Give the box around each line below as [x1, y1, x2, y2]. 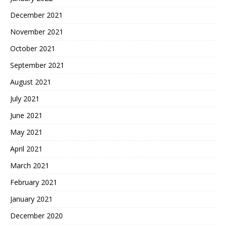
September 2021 [10, 60, 64, 70]
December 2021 [10, 10, 63, 20]
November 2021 [10, 27, 63, 37]
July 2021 [10, 94, 40, 104]
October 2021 [10, 44, 55, 54]
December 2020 [10, 211, 63, 221]
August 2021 [10, 77, 51, 87]
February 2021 [10, 177, 57, 187]
